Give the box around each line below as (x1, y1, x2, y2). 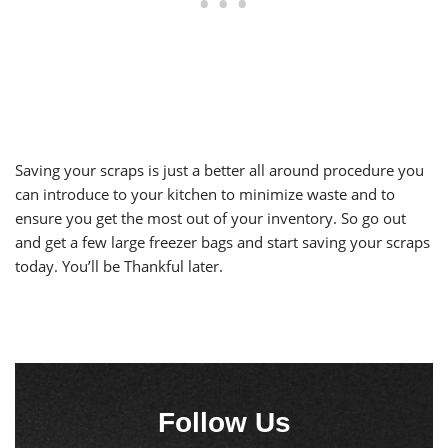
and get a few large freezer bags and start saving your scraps (15, 232, 430, 253)
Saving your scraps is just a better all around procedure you (15, 160, 424, 181)
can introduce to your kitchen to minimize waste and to (15, 184, 395, 205)
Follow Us (157, 407, 291, 439)
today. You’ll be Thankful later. (15, 256, 223, 277)
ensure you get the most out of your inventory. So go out (15, 208, 406, 229)
